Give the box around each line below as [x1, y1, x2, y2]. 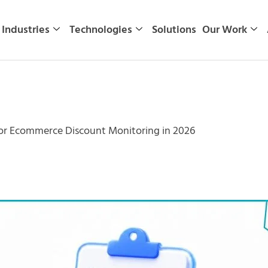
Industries [1, 21, 50, 39]
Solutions [151, 21, 196, 39]
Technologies [69, 21, 132, 39]
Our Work [202, 21, 247, 39]
